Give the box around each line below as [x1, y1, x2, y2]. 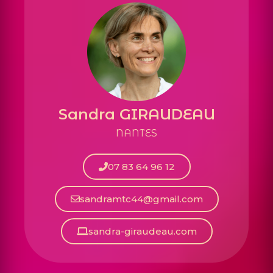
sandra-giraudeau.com [88, 225, 197, 238]
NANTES [116, 127, 157, 139]
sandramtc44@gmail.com [79, 193, 203, 205]
